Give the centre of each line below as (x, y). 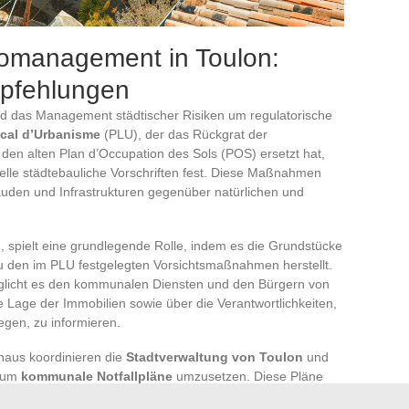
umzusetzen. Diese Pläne (248, 376)
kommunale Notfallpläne (97, 376)
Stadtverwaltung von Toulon (215, 357)
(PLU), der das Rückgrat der (184, 134)
